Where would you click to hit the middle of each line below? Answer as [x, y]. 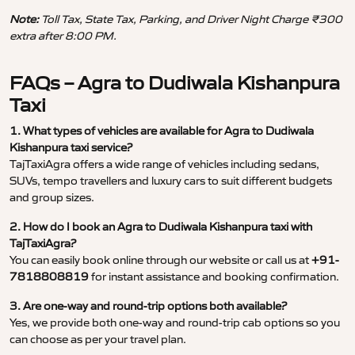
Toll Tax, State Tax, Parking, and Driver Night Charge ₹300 [191, 19]
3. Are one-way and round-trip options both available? [148, 306]
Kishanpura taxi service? [71, 148]
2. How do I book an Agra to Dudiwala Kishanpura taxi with [161, 227]
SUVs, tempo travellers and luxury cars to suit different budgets [171, 181]
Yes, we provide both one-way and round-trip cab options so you [175, 323]
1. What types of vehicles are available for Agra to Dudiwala [162, 131]
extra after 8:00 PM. [63, 36]
